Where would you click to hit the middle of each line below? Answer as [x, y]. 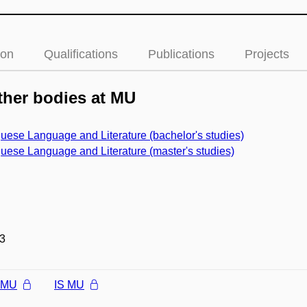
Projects [267, 54]
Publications [181, 54]
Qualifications [81, 54]
